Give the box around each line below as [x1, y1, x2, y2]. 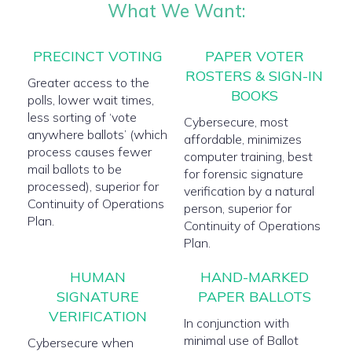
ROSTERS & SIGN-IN [185, 67, 323, 85]
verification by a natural [184, 183, 314, 199]
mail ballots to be [27, 161, 122, 177]
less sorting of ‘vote [27, 109, 137, 125]
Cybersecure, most [184, 114, 288, 130]
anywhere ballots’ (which [27, 126, 167, 142]
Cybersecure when [27, 335, 134, 350]
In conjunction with [184, 315, 289, 331]
